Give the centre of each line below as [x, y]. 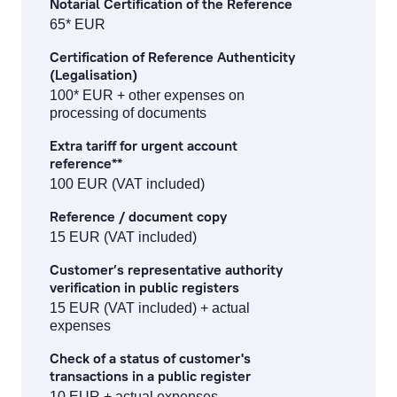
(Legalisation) [93, 74]
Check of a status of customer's [150, 358]
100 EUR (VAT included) [127, 184]
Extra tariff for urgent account [144, 145]
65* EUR [78, 24]
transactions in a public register [150, 376]
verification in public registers [144, 287]
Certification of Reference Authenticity [172, 57]
